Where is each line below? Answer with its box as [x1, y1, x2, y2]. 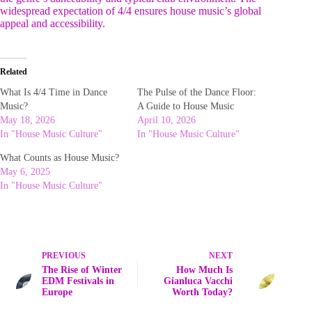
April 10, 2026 [137, 115, 196, 126]
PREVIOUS [42, 251, 86, 261]
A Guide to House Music [137, 101, 235, 112]
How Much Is [176, 265, 233, 276]
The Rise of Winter [42, 265, 122, 276]
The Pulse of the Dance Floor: [137, 87, 257, 98]
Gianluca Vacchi [164, 276, 233, 287]
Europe [42, 287, 72, 298]
